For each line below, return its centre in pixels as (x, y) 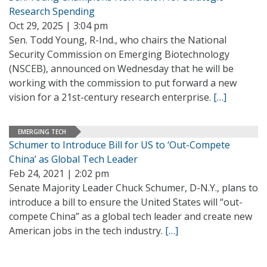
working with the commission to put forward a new (123, 83)
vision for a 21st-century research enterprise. (111, 97)
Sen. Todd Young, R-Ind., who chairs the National (118, 40)
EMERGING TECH (42, 131)
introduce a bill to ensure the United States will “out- (126, 202)
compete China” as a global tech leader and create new (131, 216)
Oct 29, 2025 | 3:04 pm (58, 26)
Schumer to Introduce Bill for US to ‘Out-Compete (119, 145)
